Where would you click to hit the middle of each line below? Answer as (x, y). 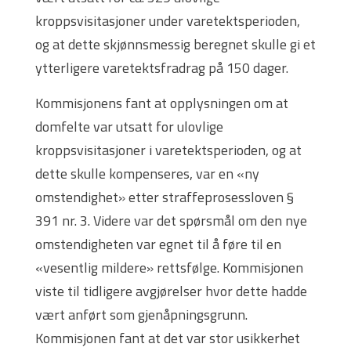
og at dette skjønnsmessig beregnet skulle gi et (175, 45)
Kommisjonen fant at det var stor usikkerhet (168, 338)
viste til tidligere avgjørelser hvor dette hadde (171, 291)
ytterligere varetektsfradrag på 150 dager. (162, 68)
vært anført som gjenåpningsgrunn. (141, 315)
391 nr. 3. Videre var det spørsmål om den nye (171, 221)
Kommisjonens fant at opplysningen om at (162, 103)
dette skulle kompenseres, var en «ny (147, 174)
